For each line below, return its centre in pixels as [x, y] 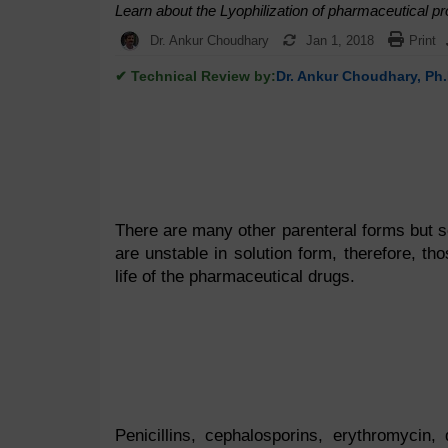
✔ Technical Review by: [195, 76]
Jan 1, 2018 [339, 40]
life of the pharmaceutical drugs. [234, 276]
